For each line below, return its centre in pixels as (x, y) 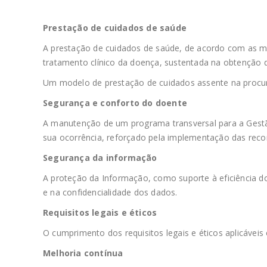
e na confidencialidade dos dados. (110, 192)
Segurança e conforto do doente (115, 103)
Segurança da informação (100, 158)
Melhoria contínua (83, 253)
